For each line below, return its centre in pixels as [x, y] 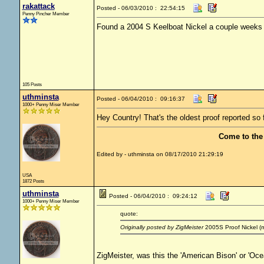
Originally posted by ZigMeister [161, 227]
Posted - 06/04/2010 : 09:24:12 [153, 196]
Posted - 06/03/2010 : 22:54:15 [141, 8]
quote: [129, 214]
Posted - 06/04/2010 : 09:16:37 [141, 99]
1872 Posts [33, 181]
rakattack [38, 6]
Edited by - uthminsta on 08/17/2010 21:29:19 [160, 154]
